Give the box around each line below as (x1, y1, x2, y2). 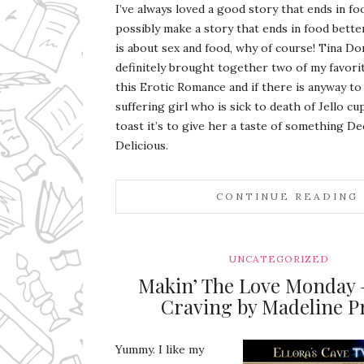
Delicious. (115, 138, 168, 153)
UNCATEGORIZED (228, 253, 329, 265)
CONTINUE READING (216, 190, 359, 202)
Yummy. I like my (115, 342, 204, 357)
